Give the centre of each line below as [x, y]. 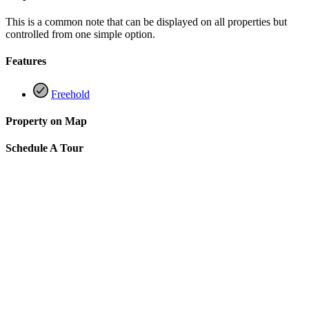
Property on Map [46, 121]
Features [26, 61]
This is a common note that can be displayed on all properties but [146, 22]
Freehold [70, 94]
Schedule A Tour [44, 148]
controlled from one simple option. [80, 34]
